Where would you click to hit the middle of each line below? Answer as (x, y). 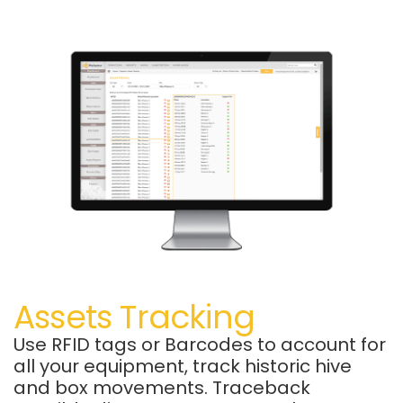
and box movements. (113, 388)
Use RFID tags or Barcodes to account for (200, 345)
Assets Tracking (134, 318)
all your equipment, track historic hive (183, 367)
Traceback (261, 388)
